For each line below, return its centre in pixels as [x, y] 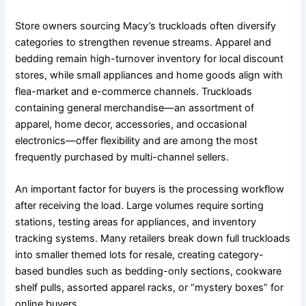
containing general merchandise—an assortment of [135, 108]
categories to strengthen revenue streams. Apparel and [143, 42]
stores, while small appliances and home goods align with [149, 75]
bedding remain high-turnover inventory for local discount [150, 58]
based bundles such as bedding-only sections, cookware [149, 271]
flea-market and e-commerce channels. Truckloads [134, 91]
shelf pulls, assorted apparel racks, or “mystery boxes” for [150, 287]
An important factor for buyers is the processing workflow [150, 189]
